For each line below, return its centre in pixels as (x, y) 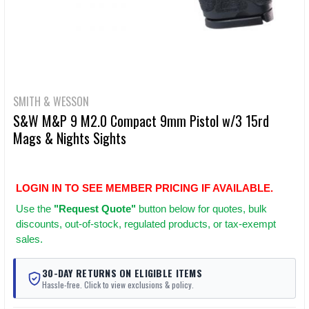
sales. (29, 239)
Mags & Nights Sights (70, 138)
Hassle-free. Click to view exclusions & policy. (118, 285)
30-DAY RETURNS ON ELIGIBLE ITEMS (122, 273)
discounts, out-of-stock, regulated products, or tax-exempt (146, 224)
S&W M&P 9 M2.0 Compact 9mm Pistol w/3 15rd (141, 121)
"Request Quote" (95, 209)
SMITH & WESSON (51, 101)
